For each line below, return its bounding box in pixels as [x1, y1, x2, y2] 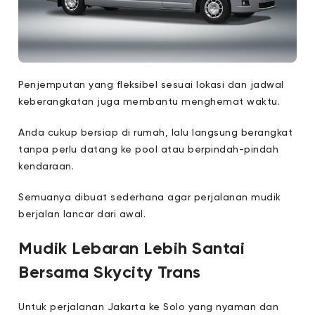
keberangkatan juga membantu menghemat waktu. [18, 97, 281, 107]
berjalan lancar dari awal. [18, 210, 146, 219]
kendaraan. [18, 162, 75, 172]
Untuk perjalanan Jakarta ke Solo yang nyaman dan [18, 302, 279, 312]
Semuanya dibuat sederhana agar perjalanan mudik [18, 193, 281, 202]
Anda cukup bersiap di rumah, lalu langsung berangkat [18, 128, 293, 138]
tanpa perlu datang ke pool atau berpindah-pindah [18, 145, 279, 155]
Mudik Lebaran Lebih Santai [18, 240, 245, 257]
